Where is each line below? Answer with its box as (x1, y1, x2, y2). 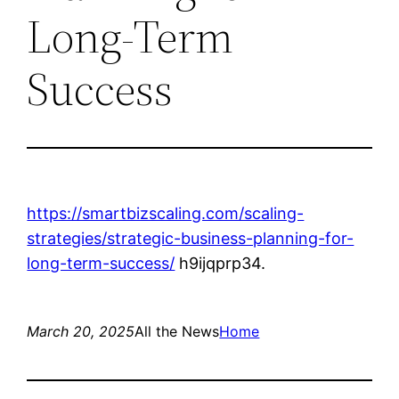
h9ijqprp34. (175, 253, 266, 273)
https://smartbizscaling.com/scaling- (27, 203, 305, 223)
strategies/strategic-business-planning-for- (27, 228, 354, 248)
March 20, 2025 (27, 322, 135, 340)
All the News (134, 322, 220, 340)
